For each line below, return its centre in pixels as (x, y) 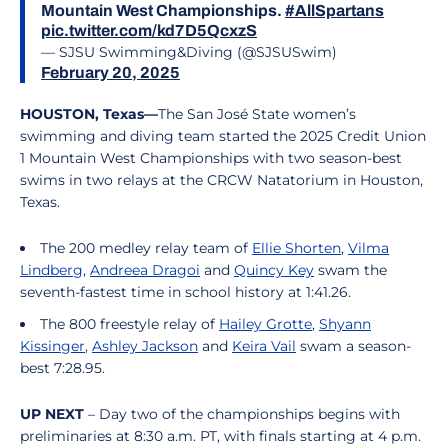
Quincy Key (274, 270)
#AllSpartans (334, 10)
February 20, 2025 (110, 72)
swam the (350, 270)
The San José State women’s (257, 114)
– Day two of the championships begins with (242, 414)
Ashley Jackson (145, 346)
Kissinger (52, 346)
